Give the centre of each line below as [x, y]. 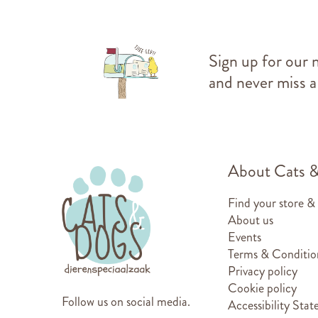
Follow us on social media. [126, 301]
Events [245, 237]
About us [251, 220]
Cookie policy [262, 288]
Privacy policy [263, 271]
